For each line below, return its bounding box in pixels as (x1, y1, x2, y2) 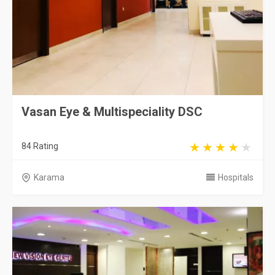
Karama (34, 172, 64, 182)
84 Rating (21, 141, 58, 151)
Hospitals (218, 172, 254, 182)
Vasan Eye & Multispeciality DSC (21, 104, 203, 119)
